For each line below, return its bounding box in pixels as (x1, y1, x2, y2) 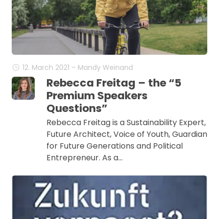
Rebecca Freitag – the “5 (46, 75, 181, 90)
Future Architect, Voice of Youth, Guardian (46, 129, 207, 140)
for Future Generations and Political (46, 140, 183, 152)
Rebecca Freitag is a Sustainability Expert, (46, 117, 206, 128)
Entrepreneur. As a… (46, 152, 123, 163)
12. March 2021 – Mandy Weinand (22, 63, 133, 72)
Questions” (46, 101, 108, 116)
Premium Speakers (46, 88, 148, 103)
